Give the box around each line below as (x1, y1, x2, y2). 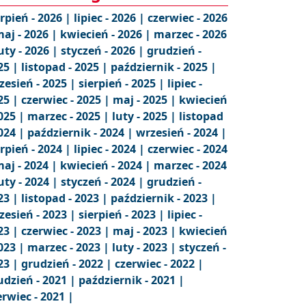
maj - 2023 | (113, 223, 179, 238)
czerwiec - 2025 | (21, 92, 113, 107)
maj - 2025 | (113, 92, 179, 107)
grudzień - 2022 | (21, 256, 115, 271)
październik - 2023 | (111, 191, 217, 206)
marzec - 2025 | (27, 109, 112, 124)
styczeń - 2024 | (61, 174, 147, 189)
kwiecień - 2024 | (60, 158, 154, 173)
